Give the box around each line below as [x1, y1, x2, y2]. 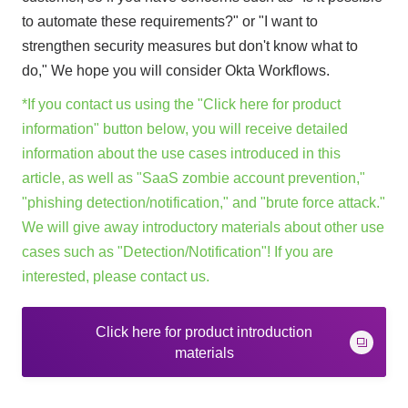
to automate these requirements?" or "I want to [21, 14, 318, 30]
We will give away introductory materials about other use [21, 219, 384, 236]
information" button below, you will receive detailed [21, 121, 348, 138]
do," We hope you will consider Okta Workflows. [21, 63, 330, 79]
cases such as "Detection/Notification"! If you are [21, 244, 333, 260]
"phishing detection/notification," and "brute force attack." [21, 195, 385, 211]
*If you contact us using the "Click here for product [21, 97, 341, 113]
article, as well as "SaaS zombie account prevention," [21, 170, 365, 187]
